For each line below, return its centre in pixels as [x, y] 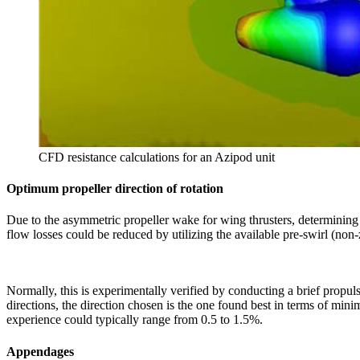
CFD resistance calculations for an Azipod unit [157, 157]
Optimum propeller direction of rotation [115, 189]
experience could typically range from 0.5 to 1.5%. [135, 320]
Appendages [40, 351]
